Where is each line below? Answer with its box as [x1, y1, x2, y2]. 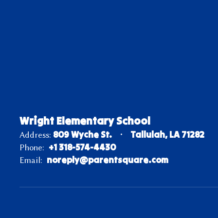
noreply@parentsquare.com [47, 154, 168, 165]
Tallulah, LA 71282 [130, 128, 204, 140]
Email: [19, 155, 42, 165]
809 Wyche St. [53, 128, 112, 140]
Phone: [19, 142, 44, 152]
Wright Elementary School [19, 113, 150, 127]
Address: [19, 129, 51, 140]
